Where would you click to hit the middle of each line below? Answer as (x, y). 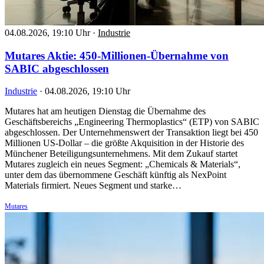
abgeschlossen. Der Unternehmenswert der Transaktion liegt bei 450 (131, 133)
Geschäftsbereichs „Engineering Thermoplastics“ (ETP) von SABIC (132, 122)
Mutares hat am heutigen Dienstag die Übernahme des (105, 111)
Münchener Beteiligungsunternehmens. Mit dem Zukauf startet (121, 154)
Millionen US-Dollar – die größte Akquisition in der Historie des (124, 143)
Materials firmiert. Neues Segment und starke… (93, 186)
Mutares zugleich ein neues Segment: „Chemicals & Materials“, (123, 164)
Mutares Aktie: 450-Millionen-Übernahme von (117, 55)
